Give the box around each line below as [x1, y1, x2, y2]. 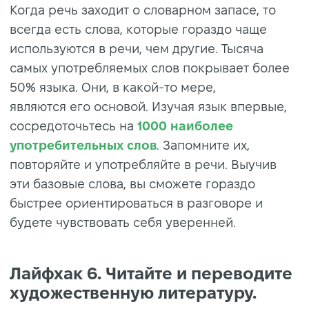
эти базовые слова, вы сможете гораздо [10, 177, 255, 190]
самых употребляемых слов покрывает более [10, 61, 290, 74]
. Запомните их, [157, 138, 250, 152]
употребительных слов [10, 138, 157, 152]
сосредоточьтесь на [10, 119, 137, 132]
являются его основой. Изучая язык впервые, [10, 99, 287, 113]
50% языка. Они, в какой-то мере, [10, 80, 216, 94]
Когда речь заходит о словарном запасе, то [10, 3, 276, 17]
